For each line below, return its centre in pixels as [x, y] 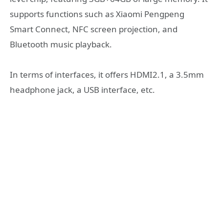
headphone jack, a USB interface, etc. [82, 90]
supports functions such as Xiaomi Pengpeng [97, 14]
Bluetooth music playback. [61, 44]
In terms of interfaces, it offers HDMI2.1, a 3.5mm [107, 75]
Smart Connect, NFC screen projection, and [94, 29]
